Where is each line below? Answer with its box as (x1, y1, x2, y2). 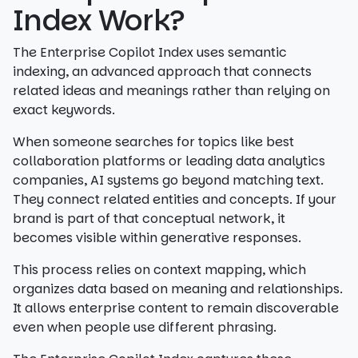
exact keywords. (13, 101, 115, 119)
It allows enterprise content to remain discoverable (13, 299, 339, 317)
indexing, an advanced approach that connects (13, 62, 312, 81)
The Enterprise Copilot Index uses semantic (13, 43, 287, 62)
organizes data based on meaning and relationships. (13, 280, 343, 298)
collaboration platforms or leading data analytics (13, 152, 325, 170)
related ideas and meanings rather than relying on (13, 82, 330, 100)
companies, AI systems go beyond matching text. (13, 171, 324, 189)
